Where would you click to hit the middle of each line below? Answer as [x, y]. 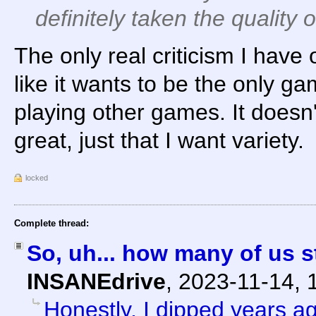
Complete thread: [51, 223]
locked [37, 177]
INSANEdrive [96, 281]
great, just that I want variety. [159, 140]
